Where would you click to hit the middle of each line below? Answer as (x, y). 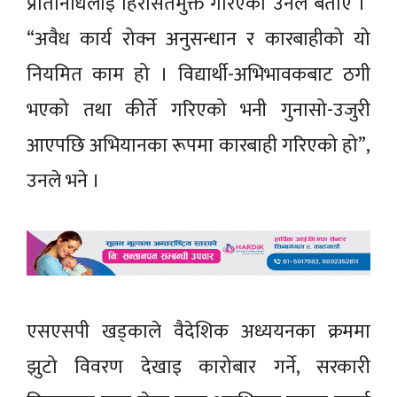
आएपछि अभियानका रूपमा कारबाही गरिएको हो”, (198, 146)
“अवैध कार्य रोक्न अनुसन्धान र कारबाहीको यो (198, 39)
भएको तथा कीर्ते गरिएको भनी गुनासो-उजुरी (198, 110)
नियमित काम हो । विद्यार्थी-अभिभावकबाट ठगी (198, 75)
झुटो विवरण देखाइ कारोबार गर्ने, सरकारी (198, 367)
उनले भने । (63, 181)
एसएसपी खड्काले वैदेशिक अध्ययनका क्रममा (198, 331)
